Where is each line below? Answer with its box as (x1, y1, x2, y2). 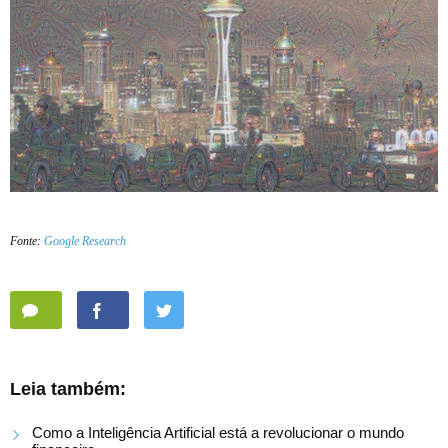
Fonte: (10, 234, 44, 249)
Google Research (44, 234, 126, 249)
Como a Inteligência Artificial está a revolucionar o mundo (32, 424, 404, 442)
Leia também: (10, 379, 126, 400)
